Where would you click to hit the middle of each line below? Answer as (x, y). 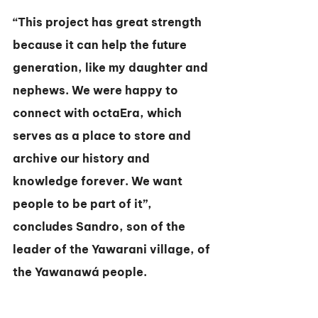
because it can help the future (101, 45)
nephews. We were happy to (97, 90)
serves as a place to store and (103, 136)
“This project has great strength (109, 22)
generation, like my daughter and (112, 67)
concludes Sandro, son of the (100, 226)
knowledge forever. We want (99, 181)
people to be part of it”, (84, 204)
